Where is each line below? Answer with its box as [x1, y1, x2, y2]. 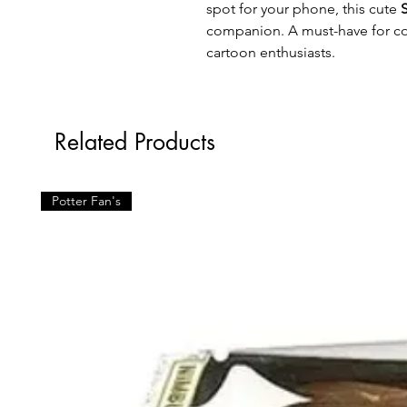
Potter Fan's [52, 192, 121, 209]
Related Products [55, 126, 215, 156]
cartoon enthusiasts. [206, 43, 335, 61]
